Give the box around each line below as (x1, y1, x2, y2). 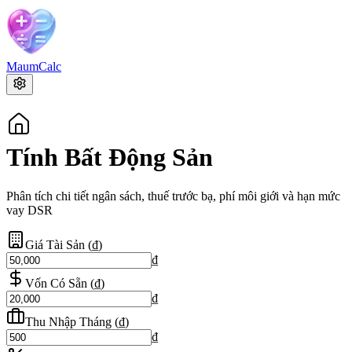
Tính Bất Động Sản (6, 143, 213, 172)
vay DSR (6, 203, 53, 217)
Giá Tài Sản (25, 237, 85, 251)
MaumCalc (6, 60, 61, 73)
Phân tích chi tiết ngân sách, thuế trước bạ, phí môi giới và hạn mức (6, 189, 340, 203)
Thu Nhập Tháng (25, 314, 112, 328)
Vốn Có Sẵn (25, 276, 87, 290)
